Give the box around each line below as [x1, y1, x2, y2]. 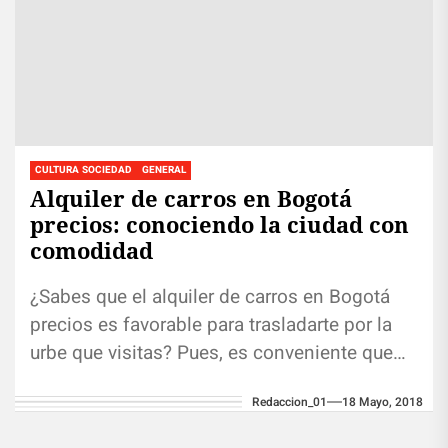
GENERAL [142, 162, 186, 177]
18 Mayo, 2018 [342, 392, 423, 411]
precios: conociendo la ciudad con [30, 208, 409, 239]
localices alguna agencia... [30, 366, 255, 395]
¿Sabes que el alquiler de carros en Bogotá [30, 282, 390, 311]
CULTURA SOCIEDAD [35, 162, 132, 177]
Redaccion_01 [252, 392, 327, 411]
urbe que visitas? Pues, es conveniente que [30, 338, 393, 367]
